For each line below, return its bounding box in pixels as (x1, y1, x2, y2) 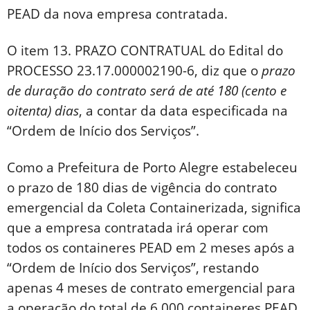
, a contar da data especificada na (79, 101, 288, 120)
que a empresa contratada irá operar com (7, 218, 268, 237)
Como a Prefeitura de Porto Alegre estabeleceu (7, 158, 298, 176)
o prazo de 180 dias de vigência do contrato (7, 178, 277, 197)
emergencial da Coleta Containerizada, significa (7, 198, 301, 217)
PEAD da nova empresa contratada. (7, 4, 228, 23)
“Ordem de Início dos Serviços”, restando (7, 258, 259, 277)
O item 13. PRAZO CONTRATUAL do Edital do (7, 41, 283, 60)
